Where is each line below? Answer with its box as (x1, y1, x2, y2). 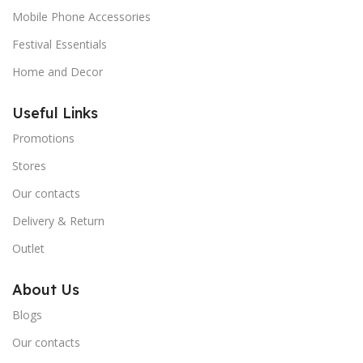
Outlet (12, 241, 45, 257)
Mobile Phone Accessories (12, 9, 151, 25)
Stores (12, 158, 46, 174)
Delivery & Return (12, 213, 105, 229)
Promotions (12, 130, 75, 147)
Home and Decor (12, 64, 103, 80)
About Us (12, 280, 79, 300)
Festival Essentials (12, 36, 107, 53)
